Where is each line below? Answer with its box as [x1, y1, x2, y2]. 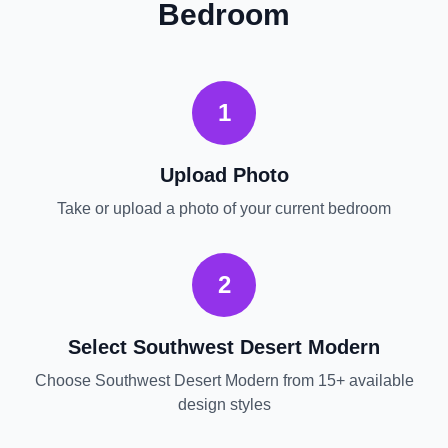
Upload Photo [159, 164, 289, 186]
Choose [34, 372, 95, 389]
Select [68, 336, 133, 358]
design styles [177, 396, 271, 413]
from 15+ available [278, 372, 414, 389]
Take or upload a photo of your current [57, 200, 328, 217]
